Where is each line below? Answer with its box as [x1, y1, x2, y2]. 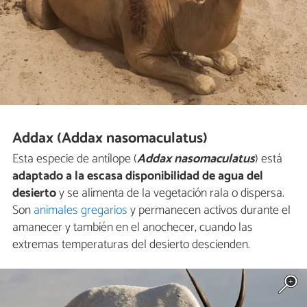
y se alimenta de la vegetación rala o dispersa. [56, 183, 284, 204]
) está [255, 149, 282, 170]
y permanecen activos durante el [127, 200, 291, 221]
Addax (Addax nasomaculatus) [12, 126, 208, 151]
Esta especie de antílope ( [12, 149, 137, 170]
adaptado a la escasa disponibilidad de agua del [12, 166, 263, 187]
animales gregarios [34, 200, 127, 221]
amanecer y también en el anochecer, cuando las [12, 217, 253, 238]
